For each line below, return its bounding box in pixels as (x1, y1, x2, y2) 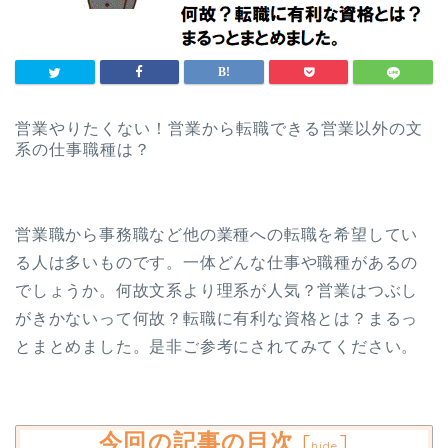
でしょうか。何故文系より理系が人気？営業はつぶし (15, 282, 419, 300)
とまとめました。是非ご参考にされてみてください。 (15, 338, 419, 356)
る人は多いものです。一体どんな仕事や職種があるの (15, 254, 419, 272)
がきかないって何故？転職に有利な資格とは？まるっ (15, 310, 419, 328)
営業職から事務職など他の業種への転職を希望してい (15, 226, 419, 244)
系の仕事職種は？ (15, 141, 151, 159)
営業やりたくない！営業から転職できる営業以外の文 (15, 120, 423, 138)
